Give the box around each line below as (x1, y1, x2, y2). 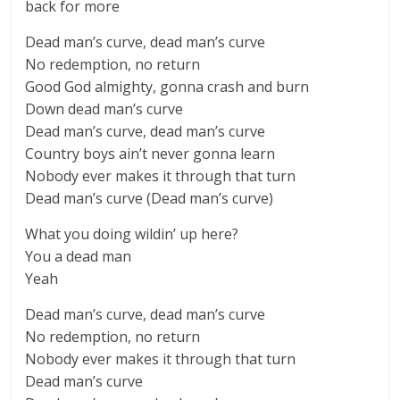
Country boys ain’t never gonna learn (25, 144, 276, 163)
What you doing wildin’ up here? (25, 224, 239, 244)
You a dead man (25, 246, 132, 266)
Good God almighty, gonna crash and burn (25, 77, 310, 96)
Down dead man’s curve (25, 99, 184, 119)
